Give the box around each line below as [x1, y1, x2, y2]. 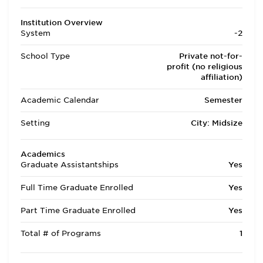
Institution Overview [21, 18, 103, 27]
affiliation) [201, 73, 242, 82]
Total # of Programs [21, 229, 101, 238]
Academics [21, 150, 65, 159]
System [21, 29, 50, 38]
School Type [21, 52, 70, 60]
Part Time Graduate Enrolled [21, 206, 136, 215]
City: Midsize [191, 119, 242, 127]
